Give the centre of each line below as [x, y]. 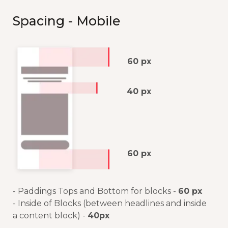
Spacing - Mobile [67, 21]
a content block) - [50, 216]
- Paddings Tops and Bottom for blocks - [95, 191]
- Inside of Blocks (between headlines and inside [110, 204]
